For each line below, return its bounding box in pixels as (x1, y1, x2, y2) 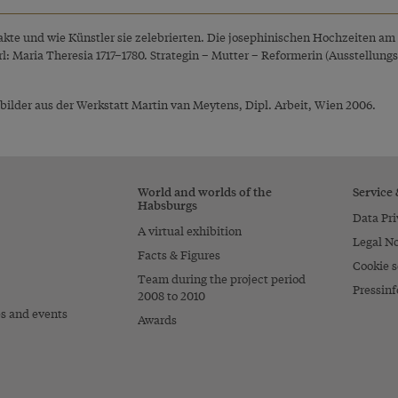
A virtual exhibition (138, 221, 243, 239)
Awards (138, 310, 178, 328)
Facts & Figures (138, 245, 221, 263)
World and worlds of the (138, 181, 273, 200)
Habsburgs (138, 195, 198, 213)
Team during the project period (138, 269, 306, 287)
